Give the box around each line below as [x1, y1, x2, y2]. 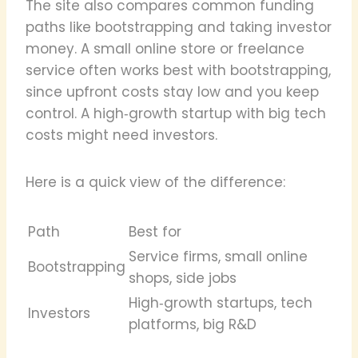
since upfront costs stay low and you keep [26, 82, 319, 101]
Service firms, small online [129, 246, 308, 266]
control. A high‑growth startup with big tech [26, 103, 326, 123]
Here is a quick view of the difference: [26, 172, 285, 192]
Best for [129, 221, 181, 241]
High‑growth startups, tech [129, 292, 312, 312]
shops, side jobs [129, 268, 237, 288]
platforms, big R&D [129, 314, 257, 334]
